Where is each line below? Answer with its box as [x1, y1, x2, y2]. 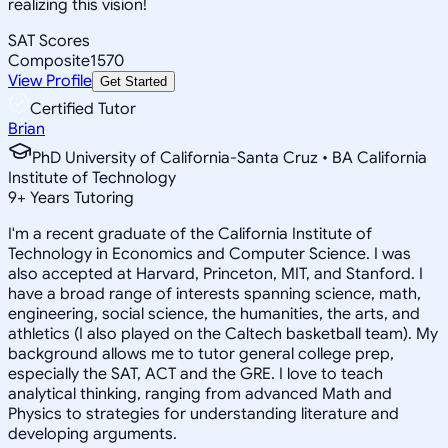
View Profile [8, 70, 92, 91]
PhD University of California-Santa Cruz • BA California [32, 147, 427, 168]
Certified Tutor [30, 98, 136, 119]
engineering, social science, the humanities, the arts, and [8, 303, 420, 324]
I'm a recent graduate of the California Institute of [8, 223, 372, 244]
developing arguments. [8, 423, 177, 444]
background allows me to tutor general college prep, [8, 343, 394, 364]
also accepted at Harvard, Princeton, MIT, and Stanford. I [8, 263, 423, 284]
